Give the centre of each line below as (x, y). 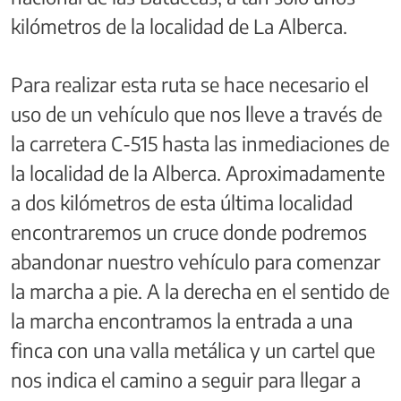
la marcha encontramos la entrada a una (182, 320)
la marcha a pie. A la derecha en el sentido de (200, 290)
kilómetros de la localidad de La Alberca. (179, 26)
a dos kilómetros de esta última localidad (182, 202)
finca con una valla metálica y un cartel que (193, 350)
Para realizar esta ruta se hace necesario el (190, 84)
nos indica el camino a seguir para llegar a (186, 379)
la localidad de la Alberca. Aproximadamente (198, 172)
